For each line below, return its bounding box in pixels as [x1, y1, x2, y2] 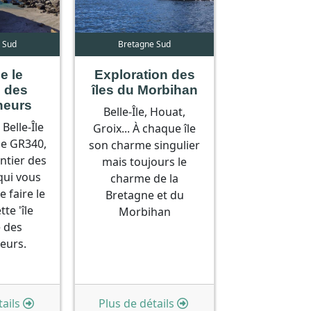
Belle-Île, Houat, [103, 103, 186, 119]
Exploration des [94, 67, 195, 82]
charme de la [110, 170, 179, 186]
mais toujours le [102, 153, 187, 169]
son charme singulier [89, 137, 201, 153]
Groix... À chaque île [93, 120, 196, 136]
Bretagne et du [105, 187, 184, 203]
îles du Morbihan [91, 82, 198, 97]
